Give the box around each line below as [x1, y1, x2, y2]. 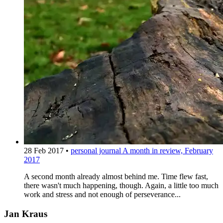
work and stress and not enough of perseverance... [24, 190, 181, 199]
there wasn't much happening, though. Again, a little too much [24, 181, 219, 190]
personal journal [71, 146, 122, 155]
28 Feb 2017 [24, 146, 66, 155]
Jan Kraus [4, 209, 47, 220]
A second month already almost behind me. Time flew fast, [24, 172, 208, 181]
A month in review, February [122, 146, 213, 155]
